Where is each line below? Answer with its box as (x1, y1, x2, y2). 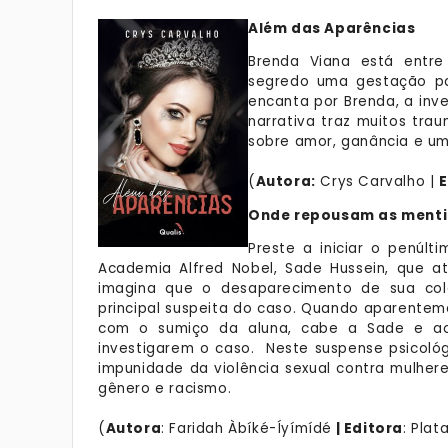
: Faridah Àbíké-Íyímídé (161, 419, 333, 438)
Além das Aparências (248, 18, 416, 38)
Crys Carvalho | (315, 172, 440, 191)
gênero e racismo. (98, 379, 241, 398)
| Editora (332, 419, 404, 438)
